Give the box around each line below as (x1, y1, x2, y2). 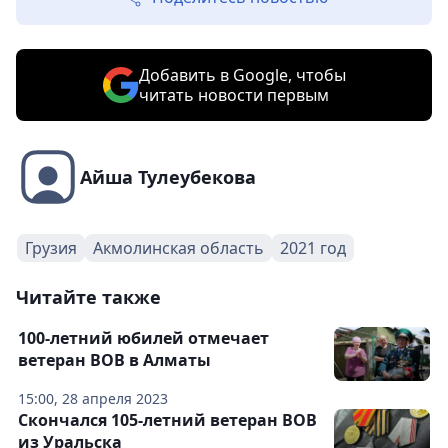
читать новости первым (138, 84, 329, 107)
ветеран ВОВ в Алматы (18, 349, 211, 372)
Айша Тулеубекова (80, 165, 256, 190)
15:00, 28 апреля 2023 (18, 389, 168, 409)
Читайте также (16, 285, 161, 310)
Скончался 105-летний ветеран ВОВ (18, 409, 317, 432)
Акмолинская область (93, 237, 264, 260)
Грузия (25, 237, 77, 260)
